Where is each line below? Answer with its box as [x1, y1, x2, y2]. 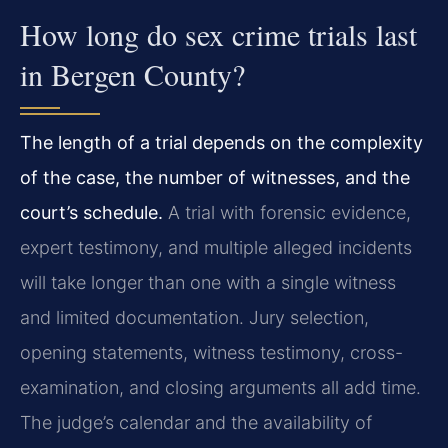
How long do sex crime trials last [20, 14, 417, 55]
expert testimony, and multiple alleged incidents [20, 237, 412, 259]
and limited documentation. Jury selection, [20, 307, 369, 329]
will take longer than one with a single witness [20, 272, 396, 294]
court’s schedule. [20, 202, 163, 224]
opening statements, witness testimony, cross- [20, 342, 403, 364]
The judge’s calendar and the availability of [20, 412, 372, 434]
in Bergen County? [20, 54, 245, 95]
